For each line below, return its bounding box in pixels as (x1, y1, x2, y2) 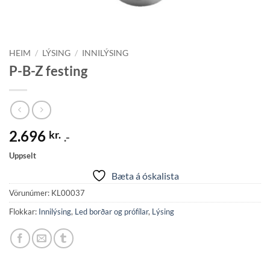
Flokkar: (9, 207, 39, 217)
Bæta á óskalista (111, 170, 179, 182)
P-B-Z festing (9, 62, 87, 79)
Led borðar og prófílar (75, 207, 148, 217)
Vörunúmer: (9, 188, 51, 198)
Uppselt (9, 151, 36, 161)
